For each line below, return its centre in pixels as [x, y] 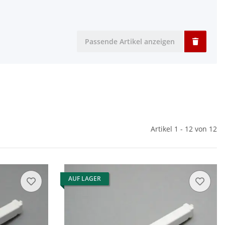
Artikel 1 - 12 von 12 [184, 129]
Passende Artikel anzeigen [130, 42]
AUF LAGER [85, 179]
